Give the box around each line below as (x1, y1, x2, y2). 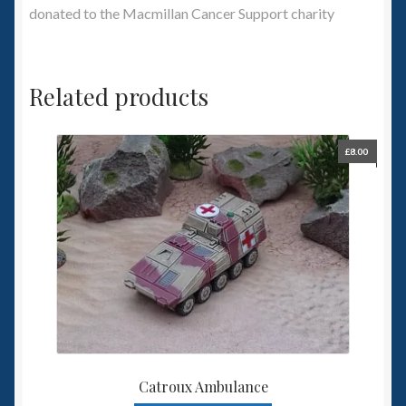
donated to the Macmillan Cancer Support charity (29, 5, 334, 23)
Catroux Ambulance (138, 377, 268, 397)
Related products (29, 80, 208, 111)
